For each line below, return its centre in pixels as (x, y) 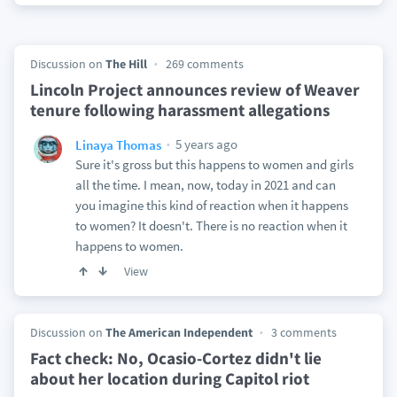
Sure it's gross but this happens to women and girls (214, 164)
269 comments (204, 64)
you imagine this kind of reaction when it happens (211, 205)
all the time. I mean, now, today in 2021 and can (205, 185)
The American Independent (179, 332)
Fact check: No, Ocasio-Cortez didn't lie (175, 358)
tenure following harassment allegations (179, 110)
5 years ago (205, 144)
